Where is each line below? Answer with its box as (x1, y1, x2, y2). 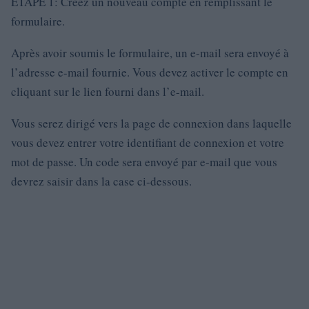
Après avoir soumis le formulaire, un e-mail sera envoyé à (11, 45, 289, 61)
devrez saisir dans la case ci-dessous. (11, 173, 192, 189)
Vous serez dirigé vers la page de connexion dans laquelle (11, 115, 292, 131)
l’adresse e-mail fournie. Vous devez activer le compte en (11, 64, 288, 80)
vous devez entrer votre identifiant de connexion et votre (11, 134, 284, 150)
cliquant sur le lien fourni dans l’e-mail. (11, 83, 208, 99)
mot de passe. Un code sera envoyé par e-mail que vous (11, 154, 277, 170)
